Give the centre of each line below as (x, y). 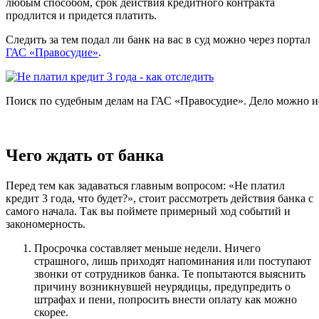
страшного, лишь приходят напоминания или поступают (173, 261)
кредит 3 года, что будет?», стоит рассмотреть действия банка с (159, 199)
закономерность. (46, 224)
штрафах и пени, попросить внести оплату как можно (166, 300)
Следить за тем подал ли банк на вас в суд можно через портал (158, 40)
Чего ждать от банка (85, 156)
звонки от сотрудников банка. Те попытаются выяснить (170, 274)
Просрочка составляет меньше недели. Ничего (147, 249)
